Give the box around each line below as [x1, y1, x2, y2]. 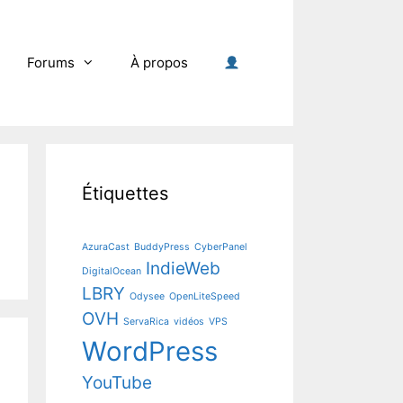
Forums [26, 54, 75, 71]
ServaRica [123, 316, 169, 327]
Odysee [130, 291, 165, 302]
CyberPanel [194, 241, 247, 253]
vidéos [174, 316, 204, 327]
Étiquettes [82, 183, 168, 204]
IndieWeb [146, 258, 220, 279]
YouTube [82, 372, 152, 393]
